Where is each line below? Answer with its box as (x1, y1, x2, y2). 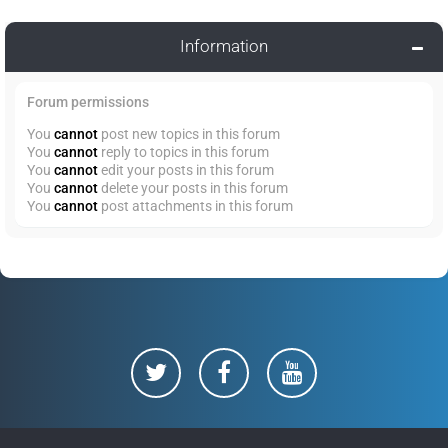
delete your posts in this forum (98, 179, 288, 196)
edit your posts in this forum (98, 161, 274, 178)
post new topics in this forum (98, 125, 280, 142)
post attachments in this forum (98, 197, 293, 214)
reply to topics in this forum (98, 143, 269, 160)
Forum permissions (27, 93, 149, 110)
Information (180, 35, 268, 56)
